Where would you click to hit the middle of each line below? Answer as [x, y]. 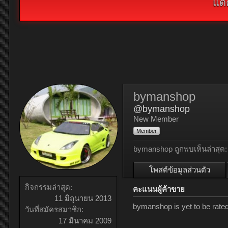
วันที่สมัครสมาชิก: [54, 210]
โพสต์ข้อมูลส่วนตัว [180, 170]
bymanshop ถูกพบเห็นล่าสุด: [180, 149]
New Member [156, 119]
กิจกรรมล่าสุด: [49, 187]
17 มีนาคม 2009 [85, 221]
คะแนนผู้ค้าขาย [159, 189]
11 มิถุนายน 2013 [83, 198]
